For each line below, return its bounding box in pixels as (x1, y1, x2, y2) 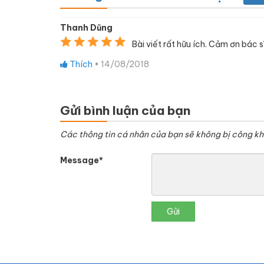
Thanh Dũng (60, 22, 113, 33)
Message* (60, 155, 103, 166)
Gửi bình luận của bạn (60, 103, 190, 118)
